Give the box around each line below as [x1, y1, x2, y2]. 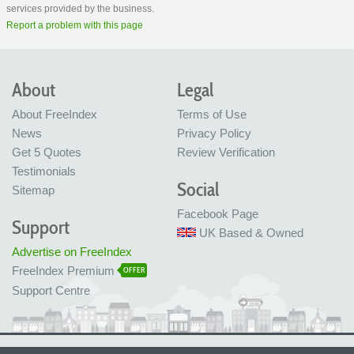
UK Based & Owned [199, 226, 303, 239]
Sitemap [12, 183, 55, 197]
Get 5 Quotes [12, 145, 81, 159]
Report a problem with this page [6, 19, 143, 31]
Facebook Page [177, 207, 258, 220]
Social [177, 178, 219, 201]
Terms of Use [177, 107, 247, 121]
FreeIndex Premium [12, 264, 115, 277]
